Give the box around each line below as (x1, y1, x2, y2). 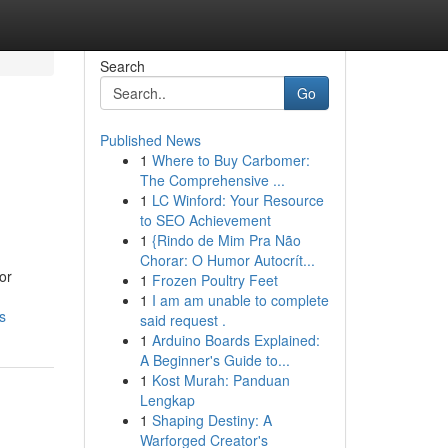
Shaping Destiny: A (151, 410, 272, 430)
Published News (99, 130, 201, 150)
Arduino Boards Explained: (151, 330, 320, 350)
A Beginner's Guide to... (139, 350, 290, 370)
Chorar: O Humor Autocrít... (139, 250, 315, 270)
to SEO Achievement (139, 210, 271, 230)
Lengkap (139, 390, 195, 410)
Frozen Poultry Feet (151, 270, 278, 290)
